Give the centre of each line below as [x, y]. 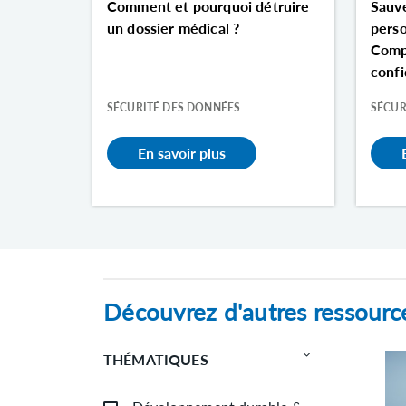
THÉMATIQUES [156, 359]
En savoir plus [182, 152]
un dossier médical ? [174, 27]
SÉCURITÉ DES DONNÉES [174, 107]
